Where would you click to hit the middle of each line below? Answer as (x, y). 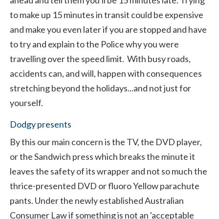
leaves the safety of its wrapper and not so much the (109, 171)
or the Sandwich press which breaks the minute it (102, 156)
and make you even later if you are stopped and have (108, 29)
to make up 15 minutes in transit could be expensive (107, 15)
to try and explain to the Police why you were (94, 44)
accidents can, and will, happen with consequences (106, 73)
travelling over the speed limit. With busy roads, (100, 59)
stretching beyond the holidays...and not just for (100, 88)
